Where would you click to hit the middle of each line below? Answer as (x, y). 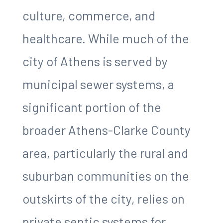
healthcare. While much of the (106, 38)
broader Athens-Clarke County (106, 129)
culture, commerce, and (89, 15)
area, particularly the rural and (105, 152)
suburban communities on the (106, 175)
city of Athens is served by (95, 61)
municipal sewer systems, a (98, 84)
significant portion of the (92, 107)
